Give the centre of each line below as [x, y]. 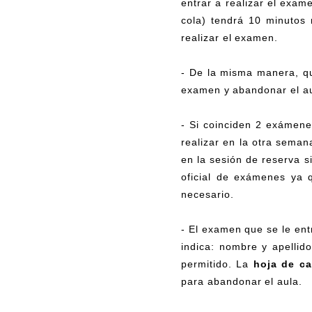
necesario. [208, 194]
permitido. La [217, 264]
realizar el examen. [230, 37]
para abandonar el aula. [242, 281]
